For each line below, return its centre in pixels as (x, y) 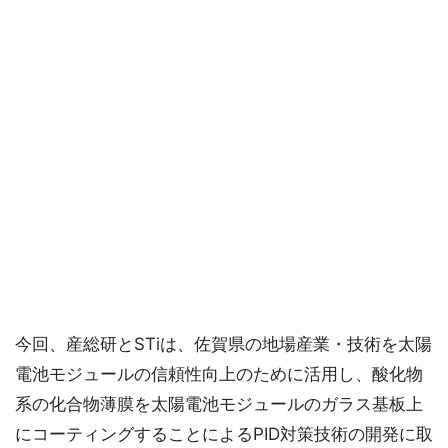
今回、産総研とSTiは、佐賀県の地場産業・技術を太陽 (223, 344)
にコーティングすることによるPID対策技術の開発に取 (224, 434)
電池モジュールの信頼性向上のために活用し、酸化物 (219, 374)
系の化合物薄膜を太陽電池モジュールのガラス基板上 (219, 404)
